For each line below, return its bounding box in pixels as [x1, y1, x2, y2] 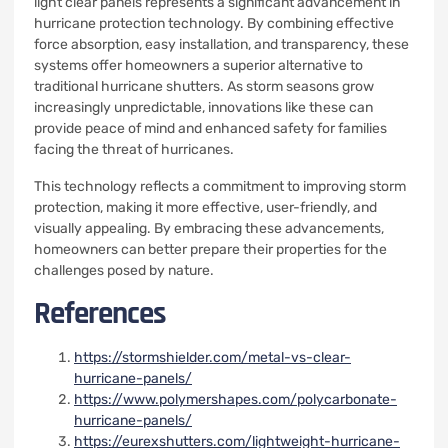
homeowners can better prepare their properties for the [34, 241, 387, 258]
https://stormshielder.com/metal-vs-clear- [74, 349, 351, 366]
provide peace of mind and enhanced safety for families [34, 120, 387, 137]
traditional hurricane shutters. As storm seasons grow [34, 78, 374, 95]
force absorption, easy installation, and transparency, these [34, 36, 409, 53]
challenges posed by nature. [34, 262, 214, 279]
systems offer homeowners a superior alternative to [34, 57, 363, 74]
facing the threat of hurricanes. [34, 141, 234, 158]
